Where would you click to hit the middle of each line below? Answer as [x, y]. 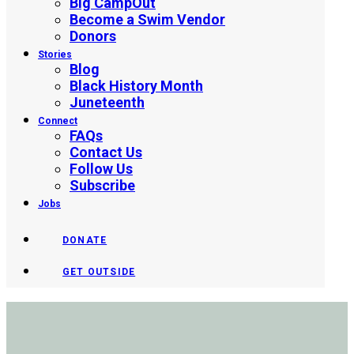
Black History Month [136, 86]
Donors [93, 36]
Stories [55, 55]
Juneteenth [107, 102]
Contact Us [106, 152]
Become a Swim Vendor [147, 19]
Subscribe [102, 185]
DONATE [85, 240]
